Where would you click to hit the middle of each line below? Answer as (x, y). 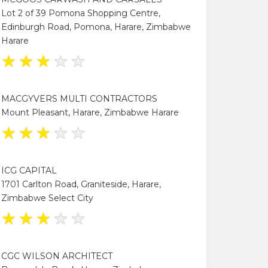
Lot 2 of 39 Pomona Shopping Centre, (81, 13)
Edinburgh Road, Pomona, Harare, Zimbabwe (96, 27)
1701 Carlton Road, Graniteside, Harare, (81, 184)
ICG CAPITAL (29, 170)
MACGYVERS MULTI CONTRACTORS (79, 98)
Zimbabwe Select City (47, 198)
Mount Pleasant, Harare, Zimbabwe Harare (90, 112)
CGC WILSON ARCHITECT (57, 256)
